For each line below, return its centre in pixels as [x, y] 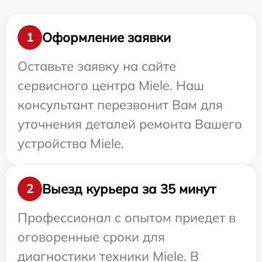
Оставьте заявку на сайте [97, 66]
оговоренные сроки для [91, 237]
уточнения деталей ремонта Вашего [130, 124]
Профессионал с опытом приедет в [127, 218]
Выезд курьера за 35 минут [129, 189]
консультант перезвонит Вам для [120, 105]
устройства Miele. [71, 143]
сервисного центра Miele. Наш [111, 85]
